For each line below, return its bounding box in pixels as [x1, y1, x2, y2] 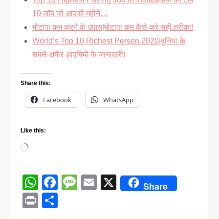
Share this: [21, 79, 51, 87]
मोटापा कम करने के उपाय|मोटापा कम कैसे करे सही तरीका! [32, 22, 194, 31]
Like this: [21, 127, 46, 134]
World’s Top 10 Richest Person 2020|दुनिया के [32, 36, 186, 45]
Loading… [28, 141, 65, 150]
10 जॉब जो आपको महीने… [32, 9, 109, 18]
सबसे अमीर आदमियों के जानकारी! [32, 50, 126, 59]
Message [77, 173, 142, 191]
